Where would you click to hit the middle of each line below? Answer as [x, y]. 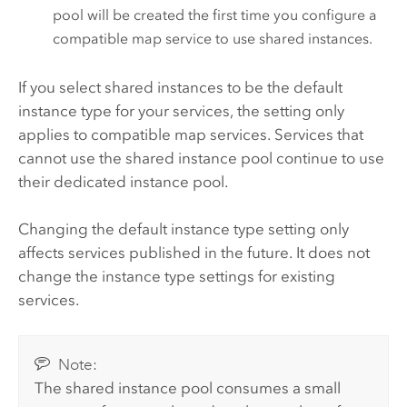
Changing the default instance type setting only [183, 229]
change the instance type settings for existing [176, 277]
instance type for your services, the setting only [181, 110]
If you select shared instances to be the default [180, 87]
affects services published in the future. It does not [194, 253]
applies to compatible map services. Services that [190, 134]
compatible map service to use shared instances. [213, 39]
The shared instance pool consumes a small [188, 387]
